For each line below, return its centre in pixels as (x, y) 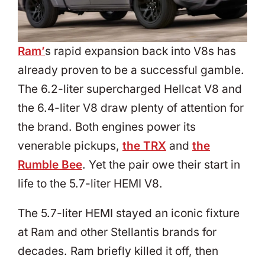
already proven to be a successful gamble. (131, 70)
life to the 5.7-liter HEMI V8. (90, 184)
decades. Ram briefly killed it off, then (118, 251)
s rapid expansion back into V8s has (140, 51)
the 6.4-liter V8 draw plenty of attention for (131, 108)
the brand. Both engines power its (107, 127)
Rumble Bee (50, 165)
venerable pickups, (70, 146)
